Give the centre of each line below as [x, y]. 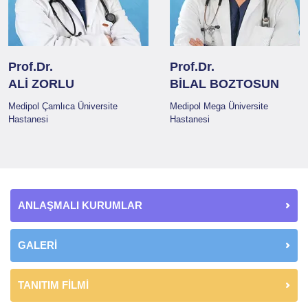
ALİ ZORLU [41, 84]
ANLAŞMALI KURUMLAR [80, 206]
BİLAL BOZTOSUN [224, 84]
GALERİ [37, 245]
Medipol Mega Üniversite [219, 107]
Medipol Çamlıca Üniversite [63, 107]
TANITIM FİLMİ [53, 285]
